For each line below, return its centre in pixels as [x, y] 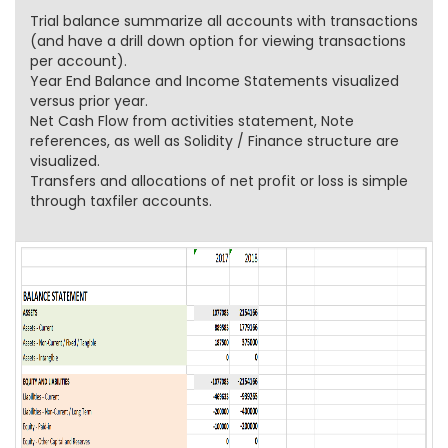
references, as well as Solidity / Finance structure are [214, 141]
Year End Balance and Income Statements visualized [214, 81]
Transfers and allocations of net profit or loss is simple [219, 181]
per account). [78, 61]
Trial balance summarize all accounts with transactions [224, 21]
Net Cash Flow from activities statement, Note [192, 121]
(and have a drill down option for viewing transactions [218, 41]
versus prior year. [89, 101]
